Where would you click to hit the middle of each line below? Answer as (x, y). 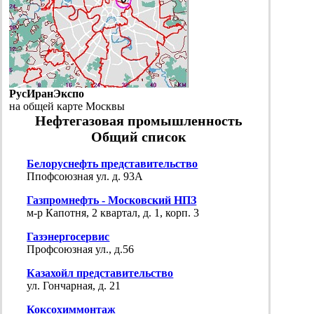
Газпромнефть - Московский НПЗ (112, 200)
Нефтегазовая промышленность (139, 121)
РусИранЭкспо (47, 94)
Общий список (139, 137)
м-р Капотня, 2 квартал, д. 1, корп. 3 (113, 213)
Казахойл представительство (100, 273)
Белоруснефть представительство (112, 164)
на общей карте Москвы (67, 107)
